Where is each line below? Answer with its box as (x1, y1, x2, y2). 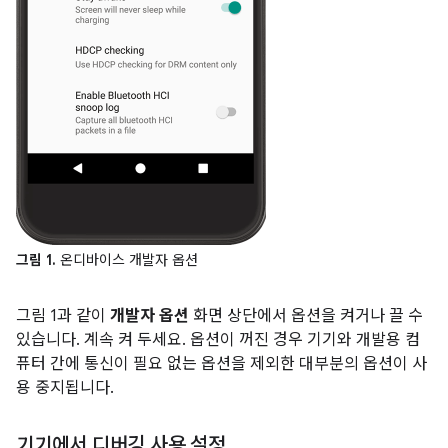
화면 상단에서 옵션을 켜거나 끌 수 (189, 306, 423, 326)
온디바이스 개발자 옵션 (56, 251, 198, 269)
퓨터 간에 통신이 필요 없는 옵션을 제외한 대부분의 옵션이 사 (16, 354, 427, 374)
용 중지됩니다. (16, 378, 114, 398)
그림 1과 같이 (16, 306, 110, 326)
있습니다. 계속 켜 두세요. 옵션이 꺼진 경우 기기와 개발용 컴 (16, 330, 420, 350)
